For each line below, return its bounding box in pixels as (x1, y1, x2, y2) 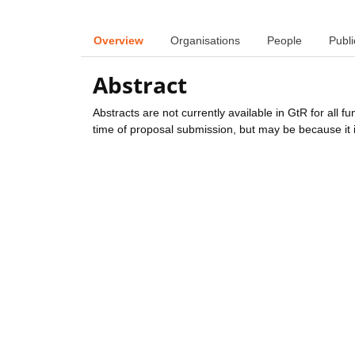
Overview (94, 33, 143, 47)
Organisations (170, 33, 240, 47)
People (267, 33, 302, 47)
